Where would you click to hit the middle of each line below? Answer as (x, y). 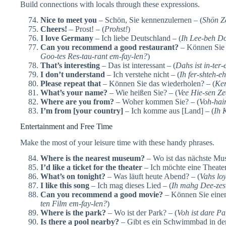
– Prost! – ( (86, 29)
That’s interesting (70, 65)
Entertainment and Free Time (66, 126)
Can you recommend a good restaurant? (109, 47)
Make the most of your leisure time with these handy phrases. (117, 143)
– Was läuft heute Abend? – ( (153, 177)
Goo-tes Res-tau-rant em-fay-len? (94, 56)
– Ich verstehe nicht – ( (142, 74)
